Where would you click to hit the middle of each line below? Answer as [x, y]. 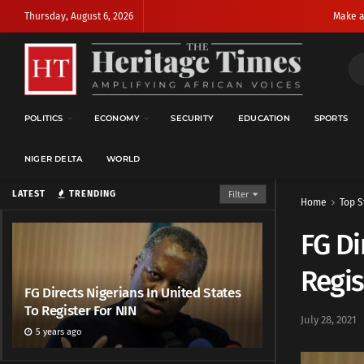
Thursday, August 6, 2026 [79, 16]
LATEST [29, 194]
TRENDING [91, 194]
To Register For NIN [80, 311]
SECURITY [193, 118]
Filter [238, 195]
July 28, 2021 [329, 319]
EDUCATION [264, 118]
